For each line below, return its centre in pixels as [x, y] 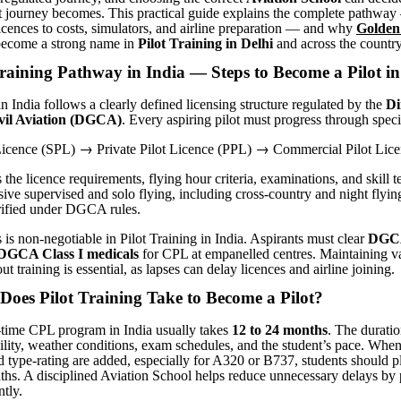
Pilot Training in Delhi [205, 44]
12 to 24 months [280, 329]
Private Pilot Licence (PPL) [174, 149]
